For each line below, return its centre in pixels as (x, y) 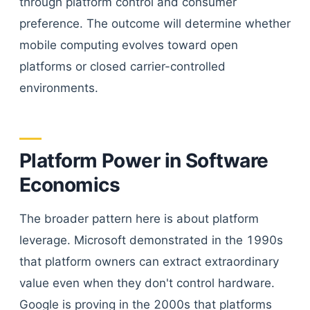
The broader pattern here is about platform (139, 219)
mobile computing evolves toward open (129, 45)
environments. (59, 88)
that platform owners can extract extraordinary (149, 262)
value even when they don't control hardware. (147, 283)
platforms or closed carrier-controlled (122, 66)
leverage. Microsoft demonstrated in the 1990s (151, 240)
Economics (70, 185)
